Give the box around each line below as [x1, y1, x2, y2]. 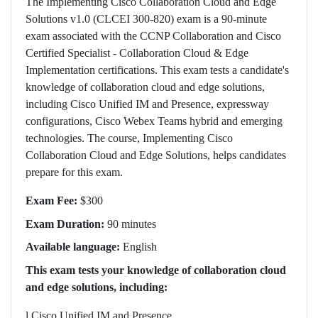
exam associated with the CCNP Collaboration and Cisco [26, 30, 281, 42]
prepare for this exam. [26, 166, 123, 178]
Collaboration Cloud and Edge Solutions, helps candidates [26, 149, 286, 161]
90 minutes [104, 217, 156, 230]
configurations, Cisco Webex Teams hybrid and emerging [26, 115, 283, 127]
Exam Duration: [26, 217, 104, 230]
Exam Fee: [26, 194, 77, 207]
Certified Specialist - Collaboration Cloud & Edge [26, 47, 248, 59]
